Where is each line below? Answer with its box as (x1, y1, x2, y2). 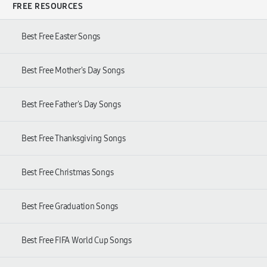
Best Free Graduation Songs (21, 201, 118, 212)
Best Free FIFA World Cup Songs (21, 235, 132, 246)
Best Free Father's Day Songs (21, 99, 121, 110)
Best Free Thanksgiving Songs (21, 133, 126, 144)
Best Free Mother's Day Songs (21, 65, 125, 76)
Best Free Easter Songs (21, 31, 101, 42)
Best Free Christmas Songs (21, 167, 114, 178)
